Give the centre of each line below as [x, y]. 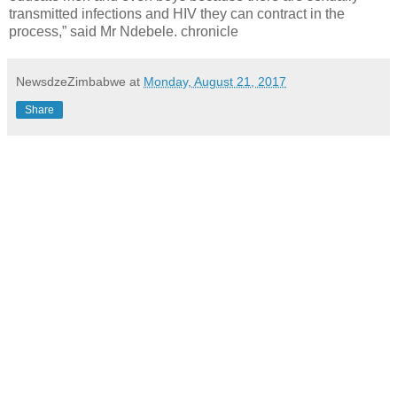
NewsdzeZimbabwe [71, 81]
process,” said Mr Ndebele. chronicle [124, 31]
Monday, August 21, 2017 [215, 81]
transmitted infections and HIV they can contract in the [177, 13]
